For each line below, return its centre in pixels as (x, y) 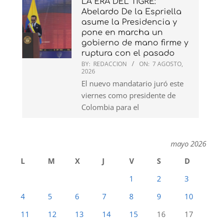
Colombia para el (110, 107)
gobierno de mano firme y (135, 43)
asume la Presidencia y (129, 22)
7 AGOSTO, (168, 64)
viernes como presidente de (129, 95)
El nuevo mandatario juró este (132, 84)
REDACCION (110, 64)
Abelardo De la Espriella (131, 12)
